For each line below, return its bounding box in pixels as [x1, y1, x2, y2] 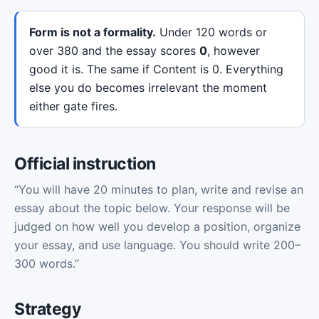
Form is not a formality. [29, 25, 156, 39]
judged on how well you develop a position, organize [14, 219, 300, 234]
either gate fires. [29, 99, 117, 113]
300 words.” [14, 256, 79, 271]
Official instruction [14, 154, 156, 174]
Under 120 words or [156, 25, 267, 39]
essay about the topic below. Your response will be [14, 201, 290, 215]
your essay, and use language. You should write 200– [14, 238, 300, 252]
